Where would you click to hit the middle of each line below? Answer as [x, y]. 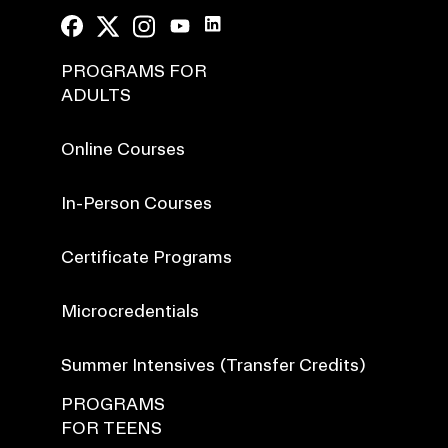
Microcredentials [130, 311]
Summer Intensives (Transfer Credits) [213, 365]
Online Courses [123, 149]
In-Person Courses [136, 203]
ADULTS [96, 95]
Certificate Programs [146, 257]
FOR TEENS [111, 428]
